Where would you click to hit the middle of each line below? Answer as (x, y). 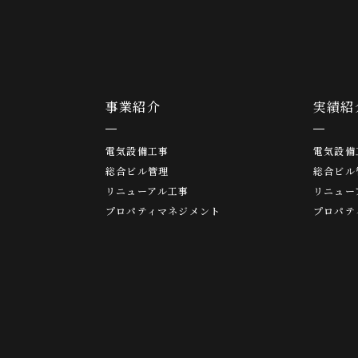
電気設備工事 (137, 150)
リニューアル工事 (147, 190)
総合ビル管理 (137, 170)
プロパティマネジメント (163, 210)
